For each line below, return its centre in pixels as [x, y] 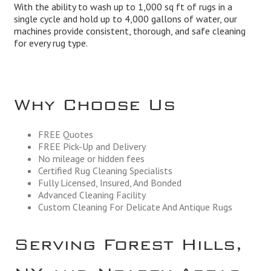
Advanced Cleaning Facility [92, 194]
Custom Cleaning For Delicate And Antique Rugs [135, 207]
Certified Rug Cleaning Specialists [105, 170]
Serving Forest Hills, [128, 240]
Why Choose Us [94, 101]
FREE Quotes [65, 134]
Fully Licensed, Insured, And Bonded [109, 182]
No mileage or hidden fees [91, 158]
